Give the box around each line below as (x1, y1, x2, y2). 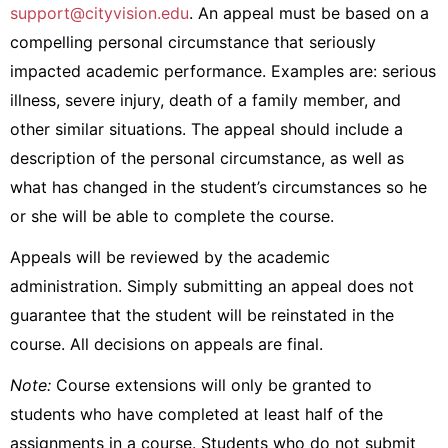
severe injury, (65, 90, 169, 110)
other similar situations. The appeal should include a (10, 119, 403, 139)
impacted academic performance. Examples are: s (10, 61, 390, 81)
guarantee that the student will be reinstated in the (10, 305, 394, 325)
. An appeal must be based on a (189, 3, 429, 23)
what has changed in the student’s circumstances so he (10, 177, 427, 197)
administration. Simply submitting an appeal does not (10, 276, 414, 296)
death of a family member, (169, 90, 373, 110)
